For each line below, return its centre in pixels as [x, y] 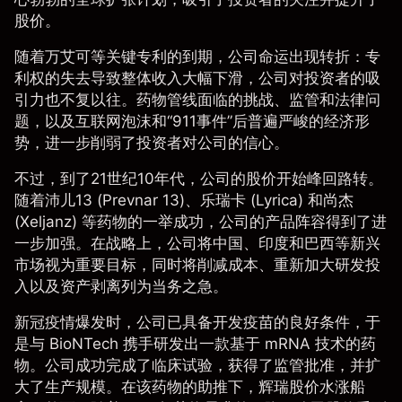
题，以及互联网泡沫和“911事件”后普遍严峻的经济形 [192, 122]
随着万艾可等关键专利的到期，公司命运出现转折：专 [197, 57]
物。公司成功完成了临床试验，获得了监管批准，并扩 [197, 366]
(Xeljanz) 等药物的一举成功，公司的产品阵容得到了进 [201, 222]
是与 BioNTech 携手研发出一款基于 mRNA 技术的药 [195, 344]
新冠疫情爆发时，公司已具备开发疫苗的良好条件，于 [197, 323]
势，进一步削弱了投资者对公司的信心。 [152, 143]
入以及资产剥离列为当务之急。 [121, 287]
